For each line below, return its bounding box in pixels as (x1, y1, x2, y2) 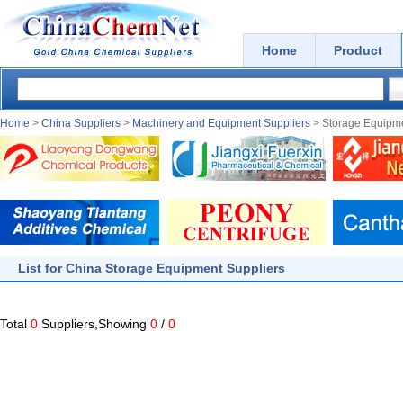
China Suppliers (41, 117, 121, 130)
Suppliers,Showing (38, 317, 150, 331)
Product (334, 43, 382, 58)
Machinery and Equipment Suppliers (132, 117, 310, 130)
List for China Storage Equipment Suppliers (18, 261, 285, 275)
